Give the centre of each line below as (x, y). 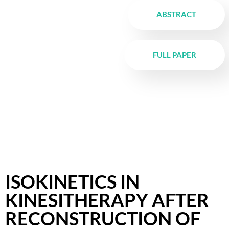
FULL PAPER (174, 54)
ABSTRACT (176, 14)
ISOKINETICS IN (72, 181)
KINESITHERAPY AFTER (107, 200)
